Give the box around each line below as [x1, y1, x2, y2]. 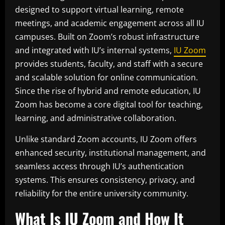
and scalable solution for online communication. [15, 71, 198, 83]
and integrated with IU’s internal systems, [15, 44, 174, 56]
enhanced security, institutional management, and [15, 147, 206, 158]
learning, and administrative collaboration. [15, 112, 176, 124]
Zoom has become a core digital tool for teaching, [15, 98, 203, 110]
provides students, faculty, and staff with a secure [15, 58, 203, 69]
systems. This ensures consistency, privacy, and [15, 174, 195, 185]
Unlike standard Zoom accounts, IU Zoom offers [15, 133, 197, 145]
